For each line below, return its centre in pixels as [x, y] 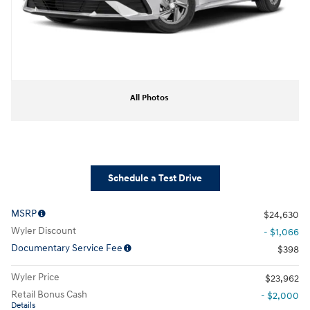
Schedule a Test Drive [155, 178]
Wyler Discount [44, 230]
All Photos [149, 98]
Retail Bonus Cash [49, 294]
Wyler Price [35, 277]
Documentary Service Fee [67, 248]
